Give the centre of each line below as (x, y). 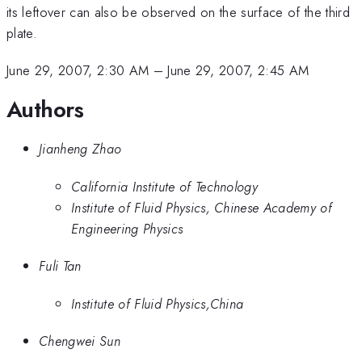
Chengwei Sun (80, 341)
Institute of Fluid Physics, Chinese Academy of (202, 207)
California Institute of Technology (165, 186)
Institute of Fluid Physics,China (158, 303)
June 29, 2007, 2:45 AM (238, 71)
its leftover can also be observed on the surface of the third (178, 12)
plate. (22, 33)
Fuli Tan (60, 266)
